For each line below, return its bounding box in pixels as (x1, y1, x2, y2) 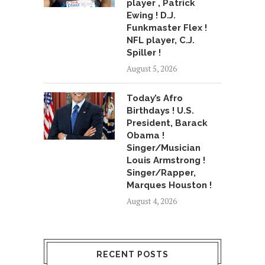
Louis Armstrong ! (127, 155, 205, 166)
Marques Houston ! (127, 180, 212, 191)
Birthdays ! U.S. (127, 105, 194, 117)
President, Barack (127, 118, 208, 129)
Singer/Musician (127, 143, 201, 154)
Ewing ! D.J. (127, 10, 176, 21)
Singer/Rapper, (127, 167, 196, 179)
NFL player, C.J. (127, 35, 195, 46)
